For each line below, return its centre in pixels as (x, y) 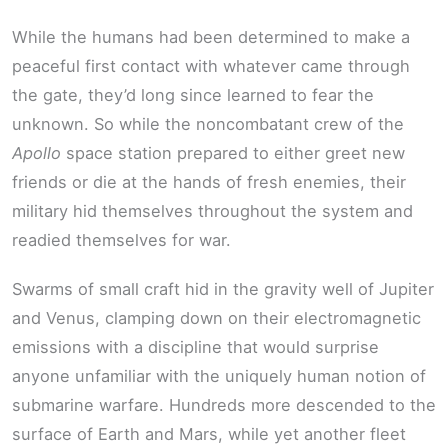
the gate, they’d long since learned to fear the (193, 94)
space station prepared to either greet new (233, 152)
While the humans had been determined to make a (211, 36)
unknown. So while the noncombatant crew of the (208, 123)
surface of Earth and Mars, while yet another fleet (209, 434)
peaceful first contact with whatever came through (211, 65)
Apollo (36, 152)
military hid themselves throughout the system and (212, 210)
